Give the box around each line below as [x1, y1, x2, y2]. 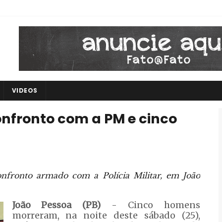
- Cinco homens [101, 199, 201, 211]
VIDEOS [11, 86, 38, 95]
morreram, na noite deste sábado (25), [12, 210, 201, 221]
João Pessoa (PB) [12, 199, 101, 211]
